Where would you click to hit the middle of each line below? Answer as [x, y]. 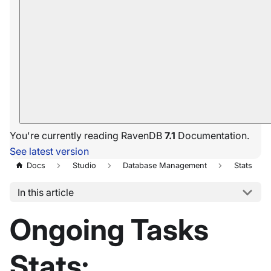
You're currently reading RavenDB [87, 135]
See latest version [49, 151]
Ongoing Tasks [109, 230]
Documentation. [212, 135]
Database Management [165, 166]
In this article [45, 192]
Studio [84, 166]
